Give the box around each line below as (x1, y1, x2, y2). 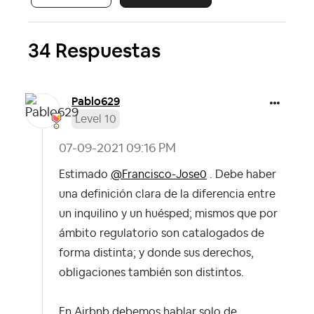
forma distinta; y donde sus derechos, (59, 247, 254, 259)
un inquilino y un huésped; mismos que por (59, 208, 278, 220)
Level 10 (75, 114, 116, 125)
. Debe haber (207, 169, 276, 181)
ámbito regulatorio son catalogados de (59, 228, 264, 240)
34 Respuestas (28, 38, 161, 64)
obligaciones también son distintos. (59, 267, 244, 279)
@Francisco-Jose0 (111, 169, 207, 181)
